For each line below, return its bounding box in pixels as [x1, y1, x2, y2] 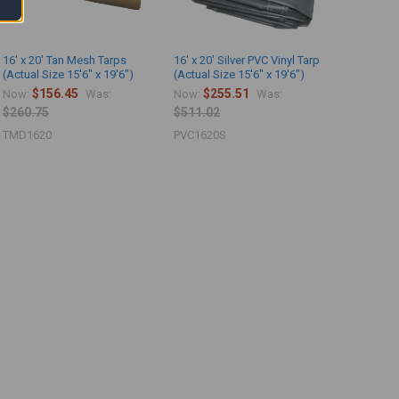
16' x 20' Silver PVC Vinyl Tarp [174, 53, 321, 67]
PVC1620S [174, 127, 227, 142]
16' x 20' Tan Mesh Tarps [3, 53, 127, 67]
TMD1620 [3, 127, 53, 142]
